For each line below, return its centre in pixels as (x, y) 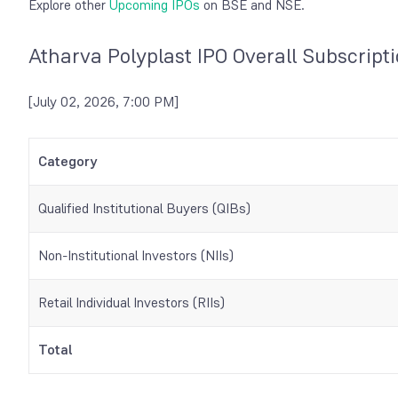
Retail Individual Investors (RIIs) (131, 302)
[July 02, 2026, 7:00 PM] (103, 101)
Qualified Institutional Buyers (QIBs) (144, 208)
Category (70, 161)
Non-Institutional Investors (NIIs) (136, 255)
